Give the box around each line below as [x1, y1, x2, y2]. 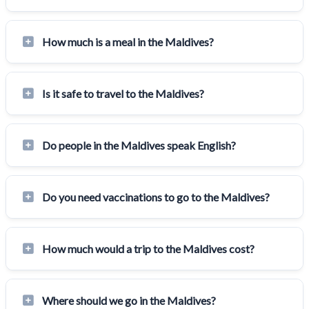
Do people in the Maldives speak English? [42, 138, 236, 152]
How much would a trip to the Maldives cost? [42, 241, 255, 255]
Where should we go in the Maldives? [42, 293, 216, 307]
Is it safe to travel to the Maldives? [42, 86, 204, 100]
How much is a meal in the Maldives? [42, 34, 214, 48]
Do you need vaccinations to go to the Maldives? [42, 190, 270, 203]
